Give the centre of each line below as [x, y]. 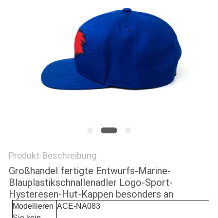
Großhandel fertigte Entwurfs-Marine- [90, 171]
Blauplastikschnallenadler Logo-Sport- [91, 183]
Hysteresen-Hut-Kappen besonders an [91, 194]
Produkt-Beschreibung [52, 156]
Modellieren [33, 206]
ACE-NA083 [79, 206]
